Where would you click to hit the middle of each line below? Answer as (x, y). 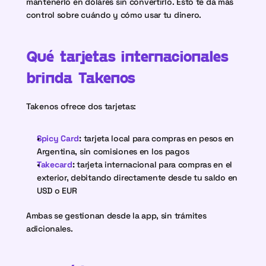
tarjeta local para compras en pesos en (158, 138)
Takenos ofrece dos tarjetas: (81, 106)
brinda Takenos (81, 77)
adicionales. (50, 229)
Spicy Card (58, 138)
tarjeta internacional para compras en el (153, 164)
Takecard (55, 164)
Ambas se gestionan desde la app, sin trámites (116, 216)
